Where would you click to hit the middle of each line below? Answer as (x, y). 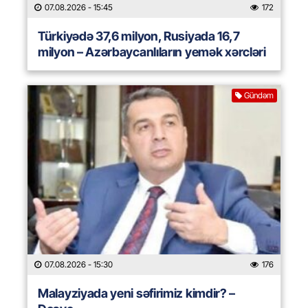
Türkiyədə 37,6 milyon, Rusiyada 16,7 (139, 36)
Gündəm (259, 96)
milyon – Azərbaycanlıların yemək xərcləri (152, 52)
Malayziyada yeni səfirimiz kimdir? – (137, 294)
